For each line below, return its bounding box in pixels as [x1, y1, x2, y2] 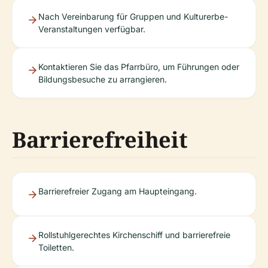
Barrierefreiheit [12, 124, 188, 154]
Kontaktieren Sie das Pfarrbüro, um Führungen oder [38, 61, 239, 72]
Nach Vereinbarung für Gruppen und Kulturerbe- [38, 11, 228, 22]
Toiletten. [38, 242, 74, 252]
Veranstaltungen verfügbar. [38, 23, 145, 34]
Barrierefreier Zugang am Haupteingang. [38, 185, 197, 196]
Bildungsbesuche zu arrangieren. [38, 74, 167, 84]
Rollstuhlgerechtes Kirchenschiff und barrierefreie [38, 229, 230, 240]
